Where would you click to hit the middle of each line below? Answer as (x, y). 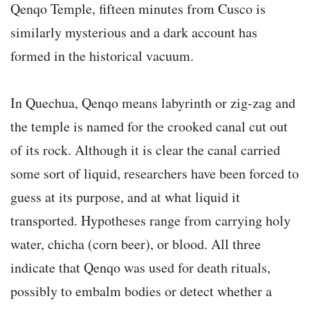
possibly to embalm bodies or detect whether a (141, 291)
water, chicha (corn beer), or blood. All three (136, 244)
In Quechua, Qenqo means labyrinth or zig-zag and (153, 103)
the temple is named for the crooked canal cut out (149, 127)
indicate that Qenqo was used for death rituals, (140, 268)
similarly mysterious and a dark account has (134, 33)
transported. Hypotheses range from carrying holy (151, 221)
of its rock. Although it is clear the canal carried (145, 150)
